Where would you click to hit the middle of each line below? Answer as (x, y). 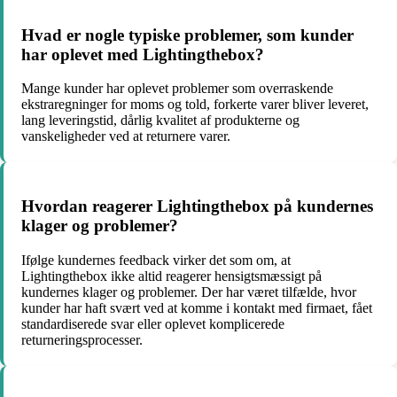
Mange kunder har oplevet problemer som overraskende (177, 89)
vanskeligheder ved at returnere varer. (126, 136)
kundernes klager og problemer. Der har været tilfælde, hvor (189, 292)
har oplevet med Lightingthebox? (143, 54)
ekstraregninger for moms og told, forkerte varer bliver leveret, (195, 105)
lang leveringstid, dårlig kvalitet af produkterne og (160, 121)
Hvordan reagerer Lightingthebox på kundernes (197, 206)
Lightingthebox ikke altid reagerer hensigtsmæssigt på (171, 276)
